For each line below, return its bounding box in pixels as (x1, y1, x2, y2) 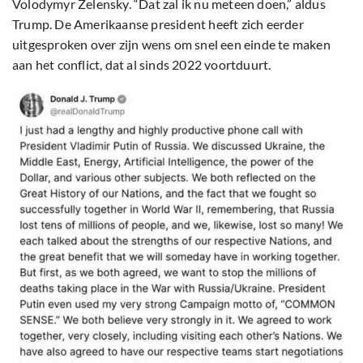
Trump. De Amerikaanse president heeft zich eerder (12, 16, 304, 32)
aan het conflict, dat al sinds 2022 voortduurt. (12, 57, 271, 73)
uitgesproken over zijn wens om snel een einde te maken (12, 36, 331, 53)
